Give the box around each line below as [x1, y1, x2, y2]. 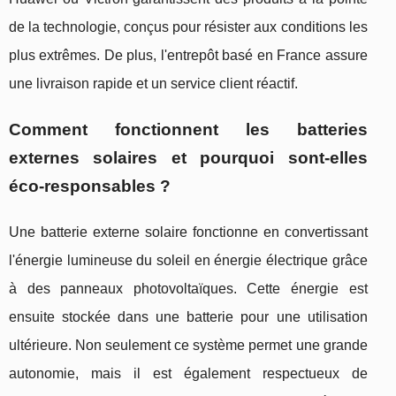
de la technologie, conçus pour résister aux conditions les [9, 19, 368, 35]
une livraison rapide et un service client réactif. [9, 76, 298, 92]
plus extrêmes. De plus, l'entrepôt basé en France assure [9, 48, 368, 64]
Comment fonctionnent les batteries [9, 120, 368, 140]
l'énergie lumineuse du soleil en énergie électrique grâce [9, 253, 368, 269]
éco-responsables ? [9, 177, 171, 196]
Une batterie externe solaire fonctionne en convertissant [9, 225, 368, 240]
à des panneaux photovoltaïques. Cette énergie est [9, 281, 368, 297]
